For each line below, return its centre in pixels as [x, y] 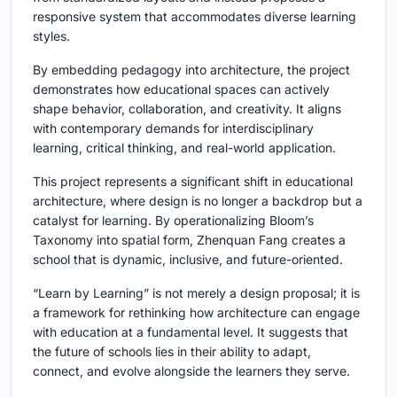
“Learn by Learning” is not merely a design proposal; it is [196, 292]
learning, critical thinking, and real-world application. [184, 147]
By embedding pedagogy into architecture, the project [191, 69]
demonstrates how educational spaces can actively [181, 89]
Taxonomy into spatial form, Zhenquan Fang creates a [189, 239]
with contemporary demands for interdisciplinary [173, 128]
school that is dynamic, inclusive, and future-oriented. [188, 259]
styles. [51, 35]
